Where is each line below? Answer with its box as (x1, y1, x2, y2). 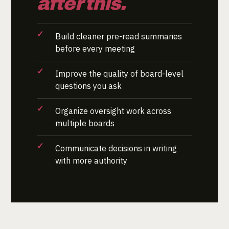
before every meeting (55, 43, 135, 54)
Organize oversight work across (55, 105, 171, 116)
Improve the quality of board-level (55, 68, 184, 79)
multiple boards (55, 118, 114, 128)
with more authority (55, 155, 127, 166)
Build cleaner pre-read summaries (55, 31, 182, 41)
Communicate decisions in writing (55, 143, 177, 153)
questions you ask (55, 80, 122, 91)
